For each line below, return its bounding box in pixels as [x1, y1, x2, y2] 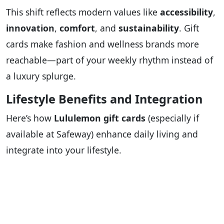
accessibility [160, 6, 213, 18]
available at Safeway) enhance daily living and [6, 128, 198, 140]
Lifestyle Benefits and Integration [6, 91, 202, 107]
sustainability [118, 22, 179, 34]
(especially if [145, 112, 199, 124]
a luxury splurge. [6, 70, 76, 82]
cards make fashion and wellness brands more [6, 38, 199, 50]
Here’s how [6, 112, 54, 124]
